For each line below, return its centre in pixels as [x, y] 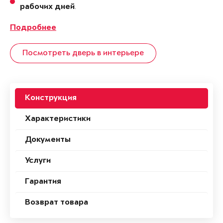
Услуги [38, 161]
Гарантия [43, 182]
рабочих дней [47, 7]
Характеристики [58, 119]
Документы [48, 140]
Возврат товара [56, 203]
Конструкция [51, 99]
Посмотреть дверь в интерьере [83, 54]
